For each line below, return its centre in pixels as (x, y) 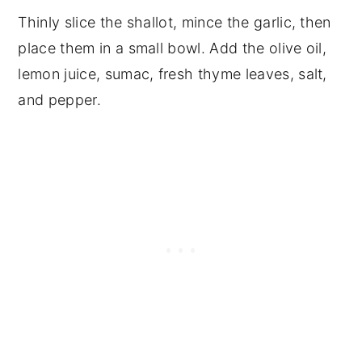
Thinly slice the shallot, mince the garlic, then (175, 23)
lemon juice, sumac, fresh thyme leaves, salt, (173, 74)
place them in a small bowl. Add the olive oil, (173, 48)
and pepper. (59, 100)
